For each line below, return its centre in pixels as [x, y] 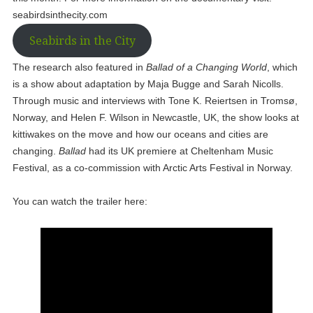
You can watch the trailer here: [80, 201]
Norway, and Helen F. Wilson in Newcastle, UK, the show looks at [155, 117]
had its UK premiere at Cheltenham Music [179, 151]
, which [282, 67]
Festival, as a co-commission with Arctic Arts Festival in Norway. [152, 167]
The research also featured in [79, 67]
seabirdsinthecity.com [60, 14]
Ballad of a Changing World [206, 67]
